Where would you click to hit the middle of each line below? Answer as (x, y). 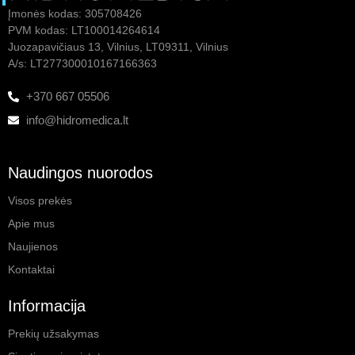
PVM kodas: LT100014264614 (84, 31)
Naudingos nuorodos (80, 173)
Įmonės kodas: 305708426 (75, 14)
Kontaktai (31, 270)
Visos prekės (40, 201)
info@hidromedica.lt (77, 120)
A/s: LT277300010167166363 (82, 64)
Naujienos (33, 247)
